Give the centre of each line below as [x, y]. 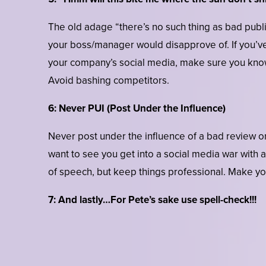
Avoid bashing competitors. [108, 81]
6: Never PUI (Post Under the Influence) [137, 109]
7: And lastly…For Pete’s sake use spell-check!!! [152, 200]
